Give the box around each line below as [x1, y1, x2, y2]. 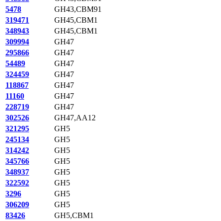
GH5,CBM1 [54, 211, 94, 220]
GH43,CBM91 [54, 5, 102, 13]
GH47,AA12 [54, 113, 96, 122]
